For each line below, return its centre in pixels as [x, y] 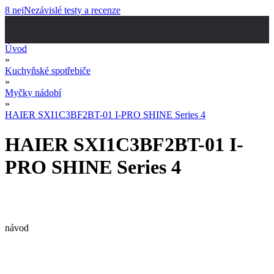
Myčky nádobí [33, 93]
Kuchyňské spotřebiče [48, 71]
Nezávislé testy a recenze [72, 10]
